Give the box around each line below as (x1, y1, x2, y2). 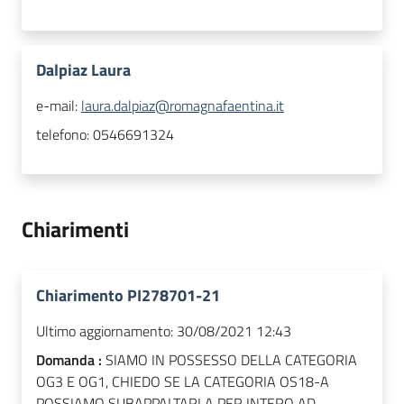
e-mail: (36, 95, 81, 117)
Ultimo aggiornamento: (36, 320, 173, 343)
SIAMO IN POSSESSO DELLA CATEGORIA (106, 349, 357, 372)
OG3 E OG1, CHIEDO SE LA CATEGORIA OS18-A (36, 371, 329, 393)
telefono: (36, 124, 93, 146)
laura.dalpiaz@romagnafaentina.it (81, 95, 284, 117)
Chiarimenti (22, 213, 129, 246)
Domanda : (36, 349, 106, 372)
